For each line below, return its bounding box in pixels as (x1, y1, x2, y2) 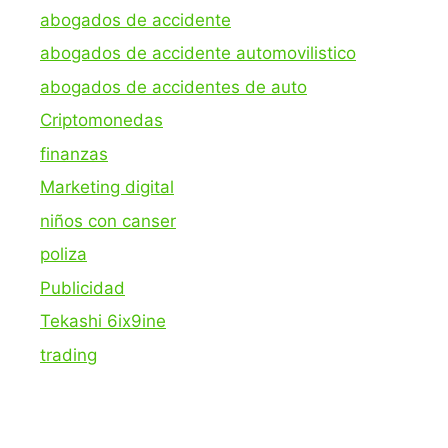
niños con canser (40, 210, 176, 231)
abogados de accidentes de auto (40, 76, 307, 97)
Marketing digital (40, 177, 174, 198)
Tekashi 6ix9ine (40, 311, 166, 332)
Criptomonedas (40, 110, 163, 131)
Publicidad (40, 277, 125, 298)
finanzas (40, 143, 108, 164)
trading (40, 344, 97, 365)
